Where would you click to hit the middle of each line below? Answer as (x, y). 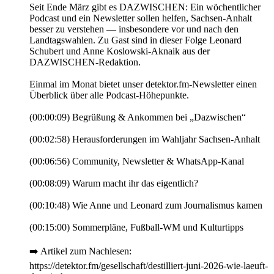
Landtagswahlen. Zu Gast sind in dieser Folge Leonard (135, 40)
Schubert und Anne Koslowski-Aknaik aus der (120, 51)
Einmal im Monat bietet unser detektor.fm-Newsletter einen (143, 84)
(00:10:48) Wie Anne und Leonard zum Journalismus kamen (146, 206)
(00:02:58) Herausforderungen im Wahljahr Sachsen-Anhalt (145, 139)
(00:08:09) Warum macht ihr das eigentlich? (114, 183)
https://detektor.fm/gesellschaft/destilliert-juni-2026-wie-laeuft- (149, 266)
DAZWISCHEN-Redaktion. (85, 62)
